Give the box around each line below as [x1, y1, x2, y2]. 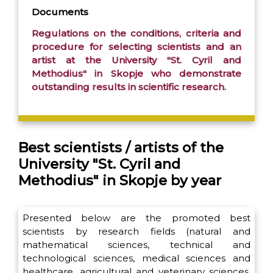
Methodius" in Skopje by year [18, 172, 221, 190]
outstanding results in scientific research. [32, 81, 226, 93]
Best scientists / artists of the [18, 139, 224, 157]
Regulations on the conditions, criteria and [32, 27, 241, 39]
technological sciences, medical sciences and [23, 252, 250, 264]
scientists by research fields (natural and [23, 225, 250, 238]
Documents [32, 6, 88, 18]
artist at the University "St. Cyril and [32, 54, 241, 66]
